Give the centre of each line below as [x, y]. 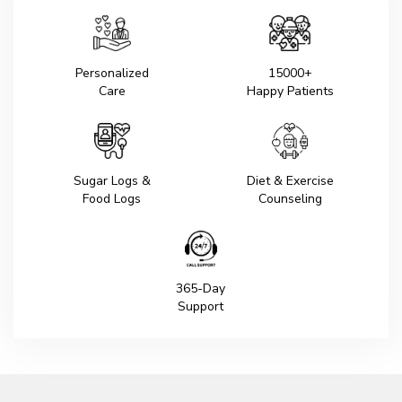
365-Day [201, 288]
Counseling [290, 199]
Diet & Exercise [290, 181]
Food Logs [112, 199]
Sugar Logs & [112, 181]
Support [201, 306]
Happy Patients [290, 91]
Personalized [112, 73]
